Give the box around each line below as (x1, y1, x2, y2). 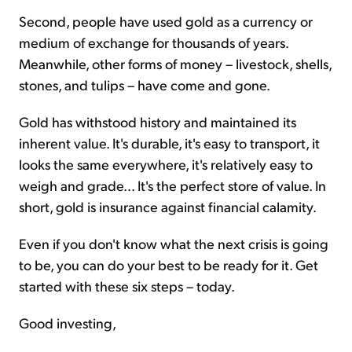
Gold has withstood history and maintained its (19, 112, 296, 130)
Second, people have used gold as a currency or (19, 11, 313, 30)
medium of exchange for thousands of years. (19, 32, 288, 51)
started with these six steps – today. (19, 276, 235, 295)
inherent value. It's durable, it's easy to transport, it (19, 133, 320, 152)
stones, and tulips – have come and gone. (19, 75, 270, 93)
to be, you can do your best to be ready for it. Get (19, 255, 318, 273)
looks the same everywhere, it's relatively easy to (19, 154, 313, 173)
